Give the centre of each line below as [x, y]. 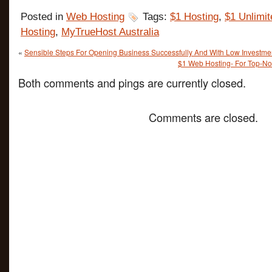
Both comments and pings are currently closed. [132, 83]
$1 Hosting [194, 17]
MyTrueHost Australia [110, 32]
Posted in [43, 17]
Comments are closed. [203, 117]
